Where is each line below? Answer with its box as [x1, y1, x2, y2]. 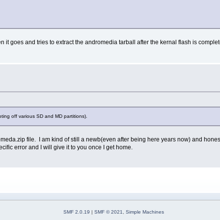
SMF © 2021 [94, 209, 123, 215]
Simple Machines [126, 209, 164, 215]
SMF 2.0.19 [63, 209, 90, 215]
